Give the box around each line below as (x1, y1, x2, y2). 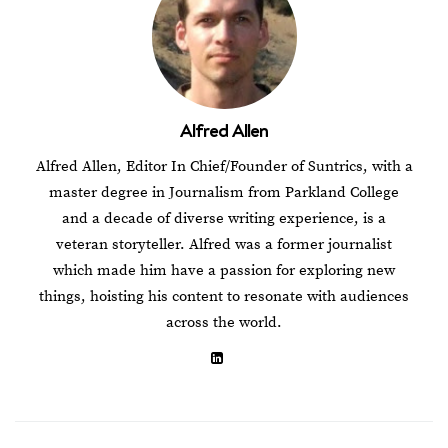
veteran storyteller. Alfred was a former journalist (56, 234, 392, 254)
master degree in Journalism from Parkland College (49, 182, 399, 202)
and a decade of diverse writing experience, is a (62, 208, 386, 228)
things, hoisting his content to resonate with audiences (39, 286, 409, 306)
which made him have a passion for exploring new (53, 260, 395, 280)
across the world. (166, 312, 282, 332)
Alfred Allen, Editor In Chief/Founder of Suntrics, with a (35, 156, 413, 176)
